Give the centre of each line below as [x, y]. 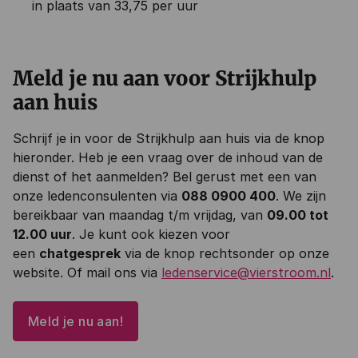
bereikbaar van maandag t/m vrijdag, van [140, 215]
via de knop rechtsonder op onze [225, 253]
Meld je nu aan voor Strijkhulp [165, 78]
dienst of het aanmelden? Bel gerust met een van [165, 177]
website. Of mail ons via [87, 272]
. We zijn [301, 196]
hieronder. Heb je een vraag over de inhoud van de [168, 157]
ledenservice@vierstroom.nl [246, 272]
